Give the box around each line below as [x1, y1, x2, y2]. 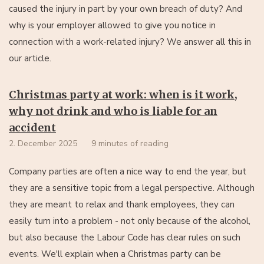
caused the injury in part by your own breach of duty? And [9, 3, 242, 15]
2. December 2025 [9, 138, 77, 149]
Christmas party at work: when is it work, [9, 88, 237, 101]
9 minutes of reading [91, 138, 169, 149]
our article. [9, 52, 51, 64]
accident [9, 121, 56, 134]
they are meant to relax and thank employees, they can [9, 199, 235, 210]
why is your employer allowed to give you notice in [9, 19, 216, 31]
